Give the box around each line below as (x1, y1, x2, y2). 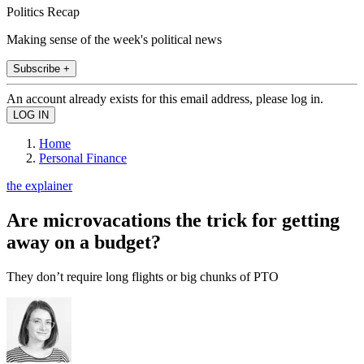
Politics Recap (6, 4, 80, 19)
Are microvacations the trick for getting (6, 209, 340, 231)
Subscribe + (13, 62, 70, 75)
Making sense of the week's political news (6, 32, 222, 46)
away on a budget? (6, 231, 161, 253)
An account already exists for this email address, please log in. (6, 91, 323, 106)
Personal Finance (39, 150, 127, 165)
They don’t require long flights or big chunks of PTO (6, 269, 279, 284)
